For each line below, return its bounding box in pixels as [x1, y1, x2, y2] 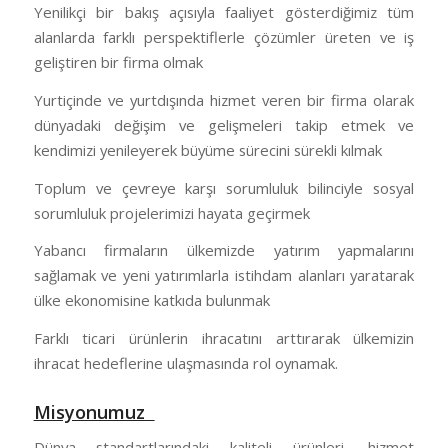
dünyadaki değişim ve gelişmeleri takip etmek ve [33, 114, 415, 135]
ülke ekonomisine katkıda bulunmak [33, 290, 270, 311]
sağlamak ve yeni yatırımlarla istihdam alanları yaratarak [33, 265, 415, 286]
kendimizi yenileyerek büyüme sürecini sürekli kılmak [33, 139, 382, 160]
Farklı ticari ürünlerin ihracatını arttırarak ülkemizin [33, 327, 415, 348]
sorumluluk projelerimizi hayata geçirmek [33, 202, 310, 223]
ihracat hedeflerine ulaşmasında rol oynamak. [33, 352, 338, 373]
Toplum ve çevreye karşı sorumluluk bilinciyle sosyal [33, 177, 415, 198]
